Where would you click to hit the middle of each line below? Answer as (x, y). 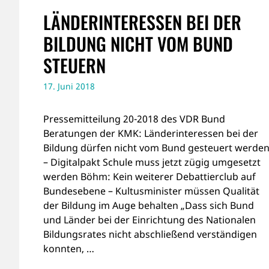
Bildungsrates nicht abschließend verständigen (150, 234)
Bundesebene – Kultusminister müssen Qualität (151, 191)
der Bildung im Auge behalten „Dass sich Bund (149, 205)
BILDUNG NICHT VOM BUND (138, 43)
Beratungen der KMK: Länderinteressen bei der (151, 133)
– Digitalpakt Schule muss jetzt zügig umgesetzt (152, 162)
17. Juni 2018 (69, 86)
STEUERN (74, 65)
